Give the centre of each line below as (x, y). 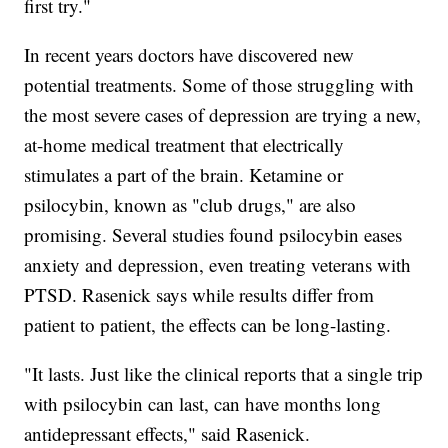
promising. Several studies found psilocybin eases (213, 235)
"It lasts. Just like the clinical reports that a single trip (224, 374)
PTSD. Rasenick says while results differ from (199, 295)
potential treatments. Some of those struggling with (219, 85)
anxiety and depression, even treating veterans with (218, 265)
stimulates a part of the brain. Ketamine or (184, 175)
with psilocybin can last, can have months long (203, 404)
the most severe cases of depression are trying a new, (223, 115)
